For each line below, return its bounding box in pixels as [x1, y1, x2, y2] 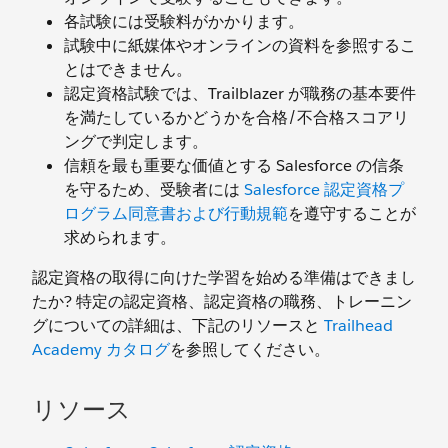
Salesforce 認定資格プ [244, 179, 404, 200]
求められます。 [64, 227, 176, 248]
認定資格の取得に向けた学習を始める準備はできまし [32, 267, 416, 288]
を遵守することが [288, 203, 416, 224]
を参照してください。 [170, 339, 330, 360]
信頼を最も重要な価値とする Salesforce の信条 [64, 155, 404, 176]
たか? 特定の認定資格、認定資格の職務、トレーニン [32, 291, 412, 312]
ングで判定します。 [64, 131, 208, 152]
